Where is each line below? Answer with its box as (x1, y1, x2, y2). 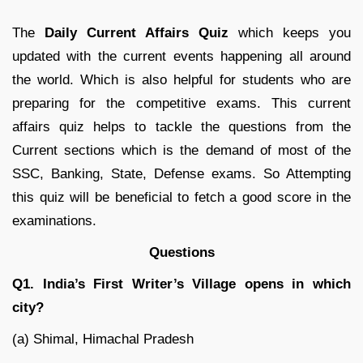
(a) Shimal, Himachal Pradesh (12, 331, 194, 348)
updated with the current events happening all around (12, 49, 351, 65)
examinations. (12, 213, 96, 229)
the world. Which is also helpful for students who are (12, 72, 351, 88)
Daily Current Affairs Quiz (45, 25, 228, 41)
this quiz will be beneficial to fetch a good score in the (12, 190, 351, 206)
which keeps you (228, 25, 351, 41)
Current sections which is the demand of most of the (12, 143, 351, 159)
